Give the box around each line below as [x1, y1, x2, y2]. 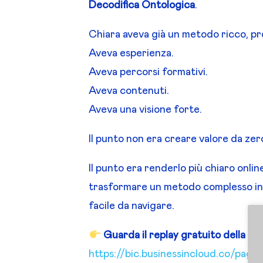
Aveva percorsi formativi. [89, 67, 208, 78]
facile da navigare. [89, 201, 175, 212]
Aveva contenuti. [89, 86, 170, 97]
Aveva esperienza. [89, 48, 174, 59]
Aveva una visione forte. [89, 104, 203, 116]
